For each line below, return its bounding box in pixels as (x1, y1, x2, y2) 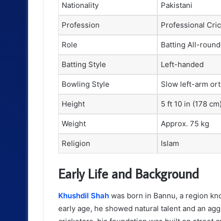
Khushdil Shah (58, 190, 109, 200)
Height (62, 99, 85, 109)
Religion (62, 138, 90, 148)
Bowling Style (62, 79, 110, 89)
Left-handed (161, 59, 204, 69)
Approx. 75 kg (161, 118, 209, 128)
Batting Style (62, 59, 106, 69)
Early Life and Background (58, 165, 199, 183)
